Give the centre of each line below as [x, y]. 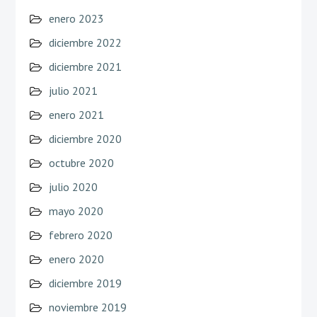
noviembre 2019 [87, 307]
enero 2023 [76, 18]
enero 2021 [76, 114]
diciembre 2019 [85, 283]
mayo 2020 [76, 211]
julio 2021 [73, 90]
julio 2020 [73, 186]
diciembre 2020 [85, 138]
